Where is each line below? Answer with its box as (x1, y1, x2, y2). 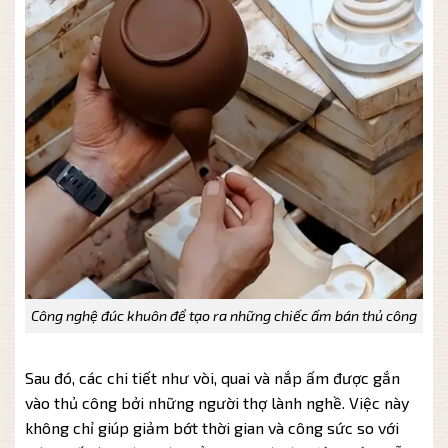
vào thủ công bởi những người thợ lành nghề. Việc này (25, 393, 409, 413)
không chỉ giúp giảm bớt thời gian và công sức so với (25, 418, 399, 438)
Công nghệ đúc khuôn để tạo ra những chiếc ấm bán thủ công (31, 307, 417, 325)
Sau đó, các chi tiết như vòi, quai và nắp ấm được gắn (25, 368, 400, 388)
